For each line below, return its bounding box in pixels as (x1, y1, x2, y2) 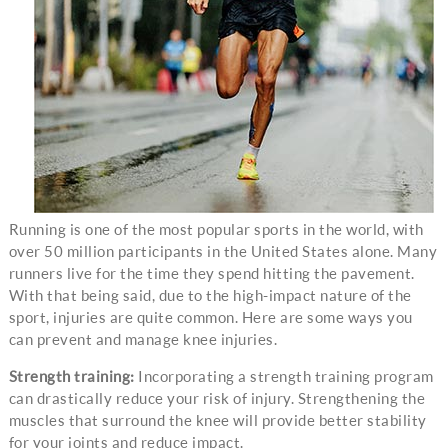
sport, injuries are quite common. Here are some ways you (8, 308, 413, 327)
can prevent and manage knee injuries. (8, 330, 278, 349)
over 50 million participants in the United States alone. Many (8, 242, 438, 261)
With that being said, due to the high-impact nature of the (8, 286, 412, 305)
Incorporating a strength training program (134, 367, 434, 386)
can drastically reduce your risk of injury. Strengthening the (8, 389, 426, 408)
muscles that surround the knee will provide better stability (8, 411, 427, 430)
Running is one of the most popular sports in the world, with (8, 220, 424, 239)
